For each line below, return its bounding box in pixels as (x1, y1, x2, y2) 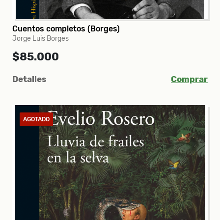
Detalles (12, 74, 46, 84)
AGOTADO (23, 115, 50, 123)
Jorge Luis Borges (12, 34, 69, 43)
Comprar (171, 74, 208, 84)
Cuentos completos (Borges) (12, 24, 120, 33)
